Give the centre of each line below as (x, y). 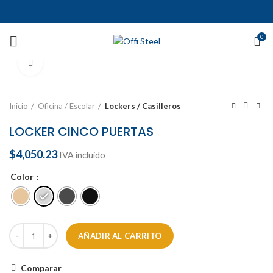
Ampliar (58, 63)
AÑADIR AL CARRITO (120, 236)
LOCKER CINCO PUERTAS (81, 132)
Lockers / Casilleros (143, 106)
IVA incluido (82, 155)
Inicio (19, 106)
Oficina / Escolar (66, 106)
